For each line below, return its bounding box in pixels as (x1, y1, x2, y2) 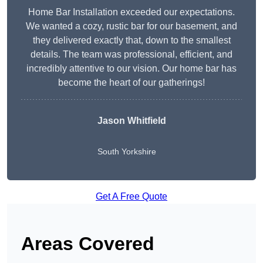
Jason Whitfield (97, 116, 166, 126)
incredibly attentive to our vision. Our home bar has (26, 63, 237, 74)
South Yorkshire (97, 147, 156, 157)
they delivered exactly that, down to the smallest (32, 35, 231, 46)
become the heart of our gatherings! (58, 77, 205, 88)
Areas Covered (21, 233, 154, 255)
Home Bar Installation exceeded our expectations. (28, 7, 235, 18)
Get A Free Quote (96, 191, 167, 202)
